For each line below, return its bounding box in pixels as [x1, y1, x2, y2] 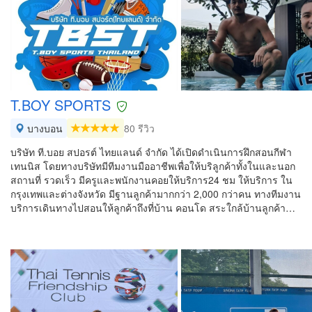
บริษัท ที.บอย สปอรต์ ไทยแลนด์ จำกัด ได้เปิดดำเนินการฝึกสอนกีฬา [10, 145, 292, 159]
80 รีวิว [124, 121, 155, 135]
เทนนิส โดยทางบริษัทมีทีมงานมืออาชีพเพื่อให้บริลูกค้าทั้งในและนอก [10, 159, 295, 173]
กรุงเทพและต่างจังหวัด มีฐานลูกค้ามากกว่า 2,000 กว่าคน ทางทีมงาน [10, 187, 301, 201]
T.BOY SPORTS [10, 95, 111, 115]
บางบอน [24, 121, 63, 135]
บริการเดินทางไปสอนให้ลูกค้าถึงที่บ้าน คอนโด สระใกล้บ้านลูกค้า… [10, 201, 295, 214]
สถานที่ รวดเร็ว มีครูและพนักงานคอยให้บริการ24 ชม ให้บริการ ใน [10, 173, 292, 187]
